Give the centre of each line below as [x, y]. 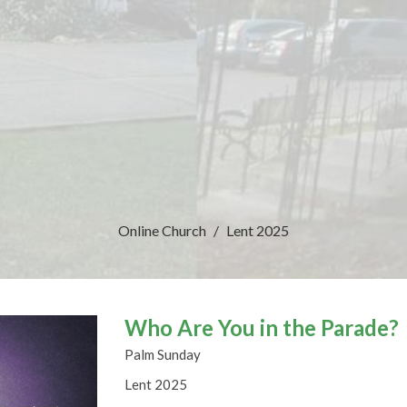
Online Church [162, 230]
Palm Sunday [163, 354]
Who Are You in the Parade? [262, 327]
